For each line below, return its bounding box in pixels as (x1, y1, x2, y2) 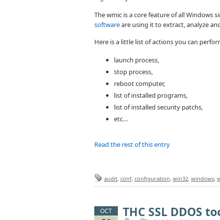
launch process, (114, 55, 159, 64)
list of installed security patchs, (114, 103, 203, 111)
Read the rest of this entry (94, 140, 170, 149)
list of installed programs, (114, 91, 188, 100)
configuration (135, 175, 170, 182)
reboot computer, (114, 79, 165, 88)
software (94, 20, 120, 29)
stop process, (114, 67, 153, 76)
